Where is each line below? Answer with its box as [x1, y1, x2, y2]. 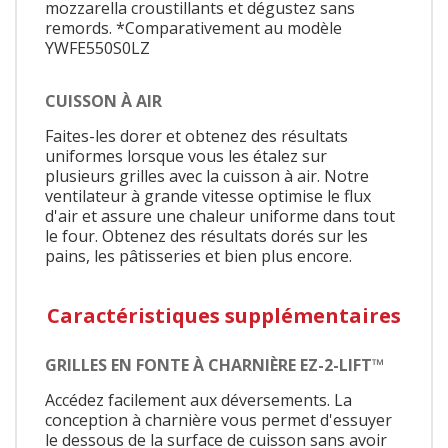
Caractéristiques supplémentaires [47, 302, 401, 330]
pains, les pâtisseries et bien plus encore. [45, 245, 352, 268]
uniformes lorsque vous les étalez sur [45, 145, 327, 168]
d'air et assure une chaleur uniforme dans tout [45, 205, 395, 228]
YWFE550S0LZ [45, 36, 150, 59]
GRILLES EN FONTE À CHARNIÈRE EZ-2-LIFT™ [45, 353, 384, 376]
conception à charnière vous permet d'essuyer [45, 408, 392, 431]
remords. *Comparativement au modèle [45, 16, 342, 39]
